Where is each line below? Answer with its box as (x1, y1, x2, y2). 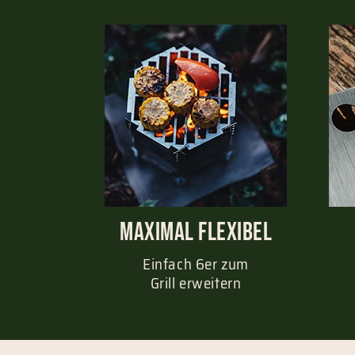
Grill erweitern (150, 270, 242, 295)
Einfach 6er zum (143, 251, 249, 276)
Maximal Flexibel (120, 217, 272, 249)
